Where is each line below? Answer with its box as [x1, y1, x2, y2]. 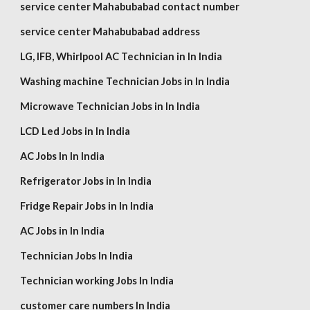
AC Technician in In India [103, 51, 223, 62]
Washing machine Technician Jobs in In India [20, 75, 230, 87]
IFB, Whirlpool [37, 51, 104, 62]
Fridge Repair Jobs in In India [20, 200, 154, 212]
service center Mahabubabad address [20, 26, 201, 37]
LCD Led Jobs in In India [20, 125, 131, 137]
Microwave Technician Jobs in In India [20, 100, 201, 112]
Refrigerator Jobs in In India [20, 175, 152, 187]
